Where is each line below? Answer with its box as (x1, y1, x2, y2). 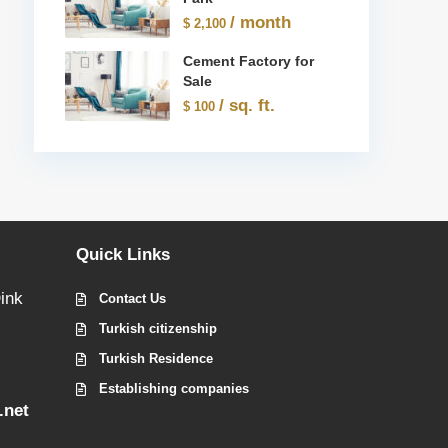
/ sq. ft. (219, 96, 276, 116)
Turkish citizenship (99, 321, 217, 336)
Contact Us (99, 291, 166, 306)
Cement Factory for (183, 53, 315, 70)
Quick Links (76, 245, 170, 264)
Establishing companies (99, 381, 249, 396)
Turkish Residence (99, 351, 213, 366)
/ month (230, 13, 292, 33)
